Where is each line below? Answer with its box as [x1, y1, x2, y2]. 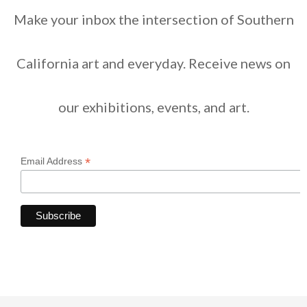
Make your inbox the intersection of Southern [13, 11, 294, 28]
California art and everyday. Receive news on [16, 55, 291, 72]
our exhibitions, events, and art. [58, 99, 249, 116]
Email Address [21, 156, 85, 167]
